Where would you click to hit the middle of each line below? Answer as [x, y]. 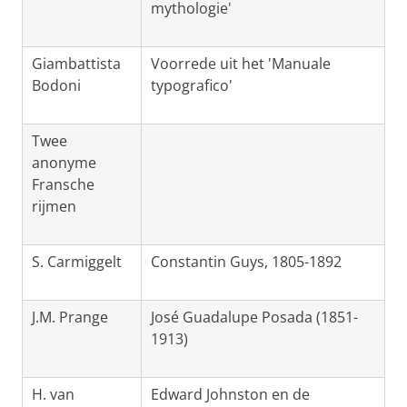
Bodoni [56, 86]
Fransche [63, 185]
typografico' [192, 86]
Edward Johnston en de [230, 395]
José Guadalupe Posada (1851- [254, 318]
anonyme [64, 163]
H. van [53, 395]
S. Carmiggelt [77, 262]
